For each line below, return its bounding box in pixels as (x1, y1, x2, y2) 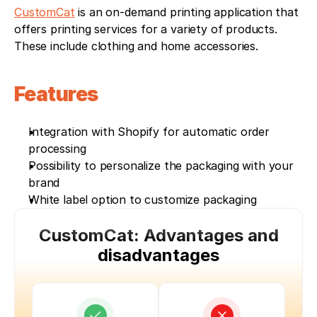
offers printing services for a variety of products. (14, 21, 277, 36)
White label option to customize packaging (28, 192, 257, 207)
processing (28, 141, 86, 156)
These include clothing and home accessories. (14, 38, 258, 53)
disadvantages (98, 244, 219, 265)
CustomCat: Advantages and (38, 224, 279, 246)
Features (14, 81, 98, 106)
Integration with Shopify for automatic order (28, 124, 270, 139)
